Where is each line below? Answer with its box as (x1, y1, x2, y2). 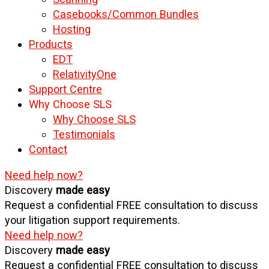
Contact (29, 142, 67, 156)
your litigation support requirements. (5, 214, 180, 227)
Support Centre (29, 82, 102, 95)
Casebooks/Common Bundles (53, 7, 199, 20)
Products (29, 37, 73, 50)
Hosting (53, 22, 91, 35)
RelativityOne (53, 67, 116, 80)
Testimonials (53, 127, 115, 141)
